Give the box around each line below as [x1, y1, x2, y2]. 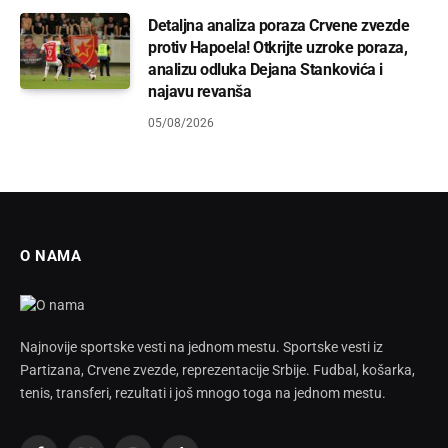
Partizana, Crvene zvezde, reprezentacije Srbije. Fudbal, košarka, [20, 361, 415, 378]
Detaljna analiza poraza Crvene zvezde [148, 15, 410, 35]
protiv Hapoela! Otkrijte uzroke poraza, [148, 37, 408, 57]
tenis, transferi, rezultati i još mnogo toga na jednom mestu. [20, 384, 386, 401]
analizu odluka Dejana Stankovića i [148, 59, 383, 79]
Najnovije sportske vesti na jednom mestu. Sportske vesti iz [20, 338, 383, 355]
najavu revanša [148, 81, 252, 101]
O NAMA [20, 246, 82, 265]
